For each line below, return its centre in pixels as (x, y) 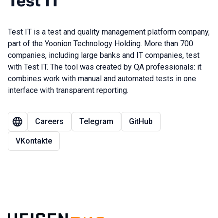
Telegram (96, 121)
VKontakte (34, 141)
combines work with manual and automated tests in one (102, 79)
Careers (49, 121)
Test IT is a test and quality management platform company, (109, 32)
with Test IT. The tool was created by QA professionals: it (105, 67)
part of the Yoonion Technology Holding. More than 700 (100, 44)
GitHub (141, 121)
